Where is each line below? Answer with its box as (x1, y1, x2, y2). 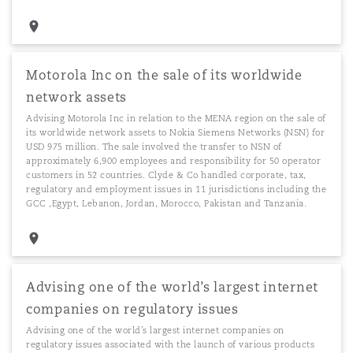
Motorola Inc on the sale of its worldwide (26, 67, 303, 84)
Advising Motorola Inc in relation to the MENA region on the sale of (26, 113, 326, 124)
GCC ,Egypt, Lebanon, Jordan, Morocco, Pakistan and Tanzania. (26, 198, 307, 209)
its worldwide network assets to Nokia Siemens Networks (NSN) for (26, 127, 325, 138)
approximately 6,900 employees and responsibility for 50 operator (26, 155, 321, 166)
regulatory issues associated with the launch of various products (26, 339, 314, 350)
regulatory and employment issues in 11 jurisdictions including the (26, 184, 326, 195)
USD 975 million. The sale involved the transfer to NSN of (26, 141, 282, 152)
